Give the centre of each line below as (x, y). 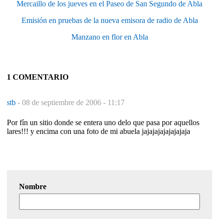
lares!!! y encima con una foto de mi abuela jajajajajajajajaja (99, 131)
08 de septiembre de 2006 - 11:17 (73, 102)
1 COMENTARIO (38, 77)
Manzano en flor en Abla (109, 37)
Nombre (33, 186)
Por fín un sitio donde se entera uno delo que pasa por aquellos (103, 122)
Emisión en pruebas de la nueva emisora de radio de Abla (109, 20)
